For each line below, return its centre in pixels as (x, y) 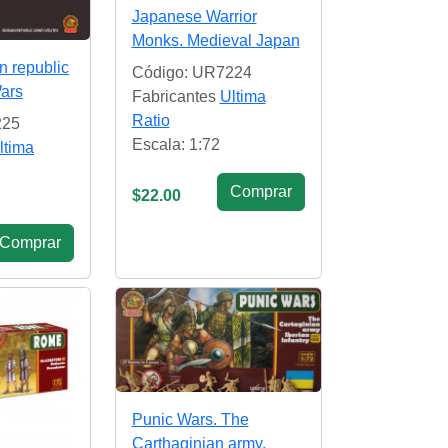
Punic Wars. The (190, 420)
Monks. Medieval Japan (215, 41)
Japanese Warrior (194, 17)
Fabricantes (175, 97)
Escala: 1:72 (175, 145)
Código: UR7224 (191, 73)
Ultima (242, 97)
